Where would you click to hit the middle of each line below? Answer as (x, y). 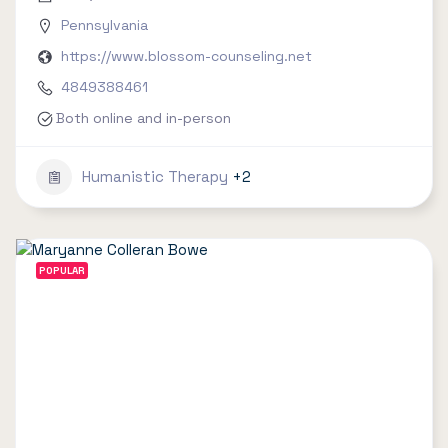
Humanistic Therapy (155, 177)
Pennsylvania (104, 25)
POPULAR (62, 271)
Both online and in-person (143, 118)
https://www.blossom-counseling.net (186, 56)
